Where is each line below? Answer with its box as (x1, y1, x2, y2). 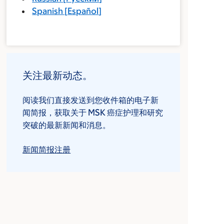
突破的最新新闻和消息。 (22, 120, 111, 130)
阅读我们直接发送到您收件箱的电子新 (22, 95, 159, 105)
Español (67, 6, 99, 16)
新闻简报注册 (22, 144, 71, 154)
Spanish (32, 6, 63, 16)
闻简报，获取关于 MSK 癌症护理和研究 (22, 107, 163, 117)
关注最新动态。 (22, 69, 93, 81)
